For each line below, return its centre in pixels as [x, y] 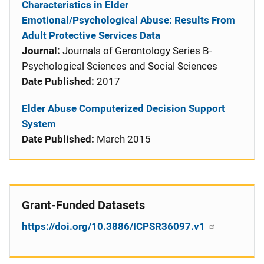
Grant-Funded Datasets [83, 205]
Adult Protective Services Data [91, 35]
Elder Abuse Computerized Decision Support [123, 108]
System [39, 124]
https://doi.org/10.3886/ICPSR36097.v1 [115, 226]
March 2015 [123, 139]
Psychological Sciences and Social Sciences [120, 66]
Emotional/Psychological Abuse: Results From [128, 20]
